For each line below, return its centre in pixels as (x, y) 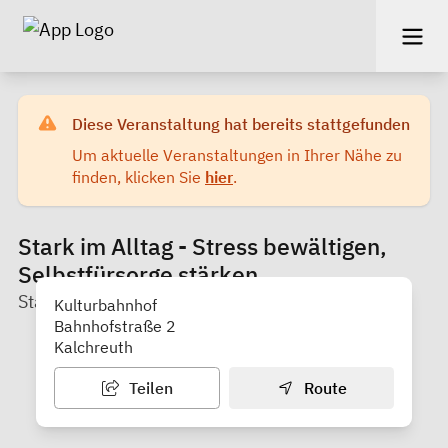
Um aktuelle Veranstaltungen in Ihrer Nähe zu (237, 154)
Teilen (148, 387)
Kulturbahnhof (105, 304)
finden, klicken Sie (138, 176)
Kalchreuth (93, 346)
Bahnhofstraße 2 (115, 325)
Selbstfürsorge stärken (138, 274)
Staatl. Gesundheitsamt (113, 301)
